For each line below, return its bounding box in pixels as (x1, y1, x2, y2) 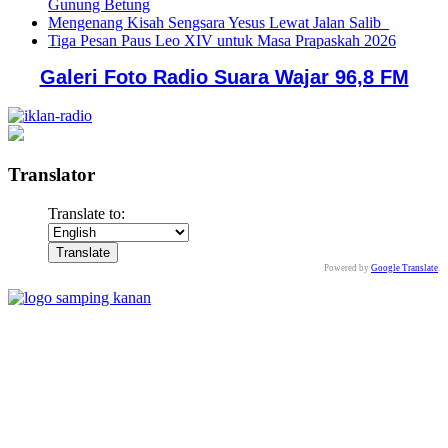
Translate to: (48, 204, 125, 222)
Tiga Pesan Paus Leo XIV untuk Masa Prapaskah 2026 (48, 32, 396, 50)
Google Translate (371, 262, 438, 273)
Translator (8, 163, 95, 185)
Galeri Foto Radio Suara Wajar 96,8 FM (39, 66, 409, 89)
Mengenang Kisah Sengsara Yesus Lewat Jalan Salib (48, 14, 389, 32)
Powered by (324, 262, 371, 273)
